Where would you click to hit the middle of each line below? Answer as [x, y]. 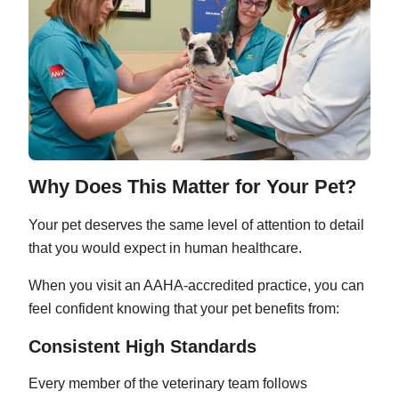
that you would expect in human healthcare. [165, 248]
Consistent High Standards [142, 347]
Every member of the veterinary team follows [168, 384]
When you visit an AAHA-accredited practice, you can [196, 286]
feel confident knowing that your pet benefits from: [184, 309]
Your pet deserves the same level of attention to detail [196, 225]
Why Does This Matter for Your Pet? [192, 187]
